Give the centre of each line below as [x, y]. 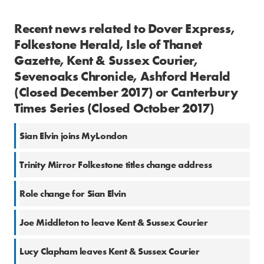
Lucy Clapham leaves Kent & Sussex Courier [110, 252]
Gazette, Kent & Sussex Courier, [106, 61]
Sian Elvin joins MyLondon [73, 136]
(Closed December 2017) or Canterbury [126, 93]
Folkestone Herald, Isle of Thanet [108, 45]
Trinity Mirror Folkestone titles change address [116, 165]
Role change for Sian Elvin [73, 194]
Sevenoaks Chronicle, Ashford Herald [123, 77]
